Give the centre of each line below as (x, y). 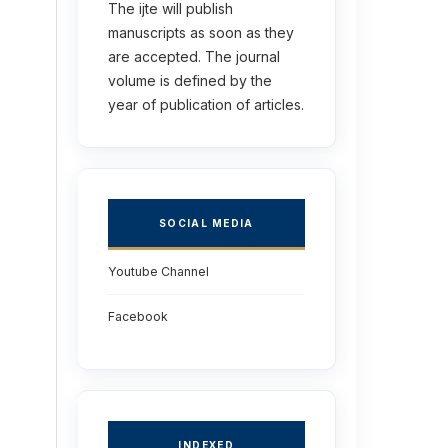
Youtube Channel (158, 271)
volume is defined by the (189, 80)
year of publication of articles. (205, 104)
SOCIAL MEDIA (206, 222)
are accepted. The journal (193, 56)
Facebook (137, 316)
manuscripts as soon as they (200, 32)
